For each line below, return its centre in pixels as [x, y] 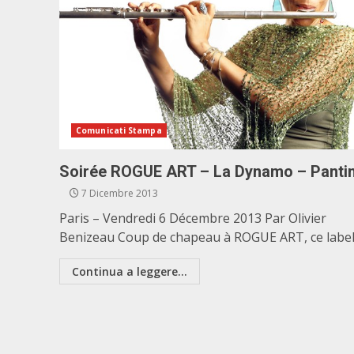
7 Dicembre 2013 [119, 193]
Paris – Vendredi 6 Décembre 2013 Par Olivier [193, 218]
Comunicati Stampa [119, 130]
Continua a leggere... [130, 271]
